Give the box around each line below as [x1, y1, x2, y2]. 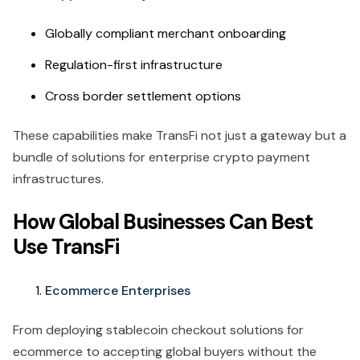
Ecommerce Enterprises [45, 281, 190, 299]
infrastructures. [13, 170, 107, 187]
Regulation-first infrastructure [45, 55, 226, 73]
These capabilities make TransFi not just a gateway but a [13, 126, 346, 144]
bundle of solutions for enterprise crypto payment [13, 148, 310, 166]
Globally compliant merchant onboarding [45, 24, 286, 42]
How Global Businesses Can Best [13, 207, 313, 235]
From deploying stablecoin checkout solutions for [13, 321, 304, 338]
